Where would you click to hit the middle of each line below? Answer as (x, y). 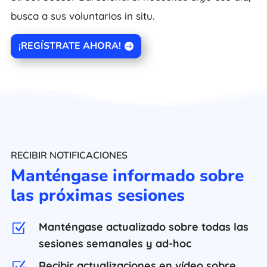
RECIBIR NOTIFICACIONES (69, 155)
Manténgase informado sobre (127, 176)
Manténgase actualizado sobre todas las (144, 226)
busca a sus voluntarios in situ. (82, 16)
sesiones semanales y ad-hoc (115, 243)
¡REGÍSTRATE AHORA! (70, 46)
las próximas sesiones (97, 195)
